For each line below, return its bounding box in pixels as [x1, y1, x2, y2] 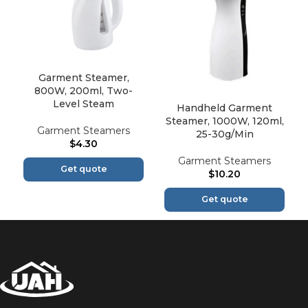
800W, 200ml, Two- [34, 84, 133, 97]
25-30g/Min [195, 127, 254, 140]
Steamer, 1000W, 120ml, [165, 114, 284, 127]
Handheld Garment [177, 101, 272, 114]
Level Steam [53, 97, 114, 110]
